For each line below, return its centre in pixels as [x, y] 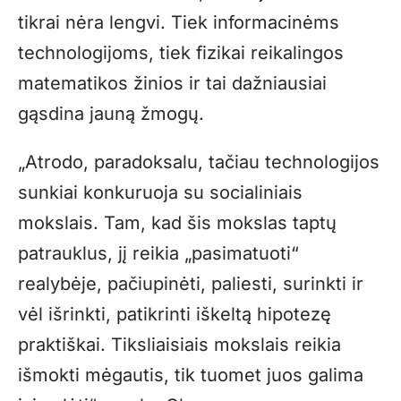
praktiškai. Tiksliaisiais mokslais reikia [179, 344]
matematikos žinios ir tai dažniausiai [172, 83]
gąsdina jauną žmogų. [111, 113]
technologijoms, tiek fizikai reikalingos [181, 52]
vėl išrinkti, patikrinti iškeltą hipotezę [175, 314]
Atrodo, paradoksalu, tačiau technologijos [202, 162]
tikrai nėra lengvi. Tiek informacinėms [179, 22]
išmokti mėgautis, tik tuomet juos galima [191, 375]
